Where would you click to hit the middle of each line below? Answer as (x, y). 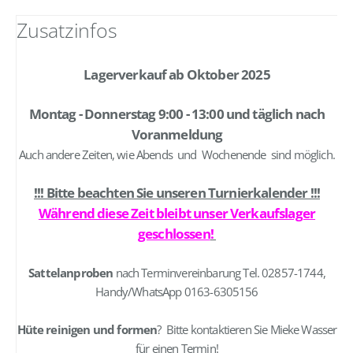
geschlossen (174, 233)
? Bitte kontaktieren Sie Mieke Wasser (247, 329)
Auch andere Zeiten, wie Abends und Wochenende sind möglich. (177, 154)
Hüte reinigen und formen (87, 329)
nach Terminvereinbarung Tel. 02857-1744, (220, 272)
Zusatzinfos (67, 30)
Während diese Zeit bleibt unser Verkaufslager (177, 213)
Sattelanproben (72, 272)
